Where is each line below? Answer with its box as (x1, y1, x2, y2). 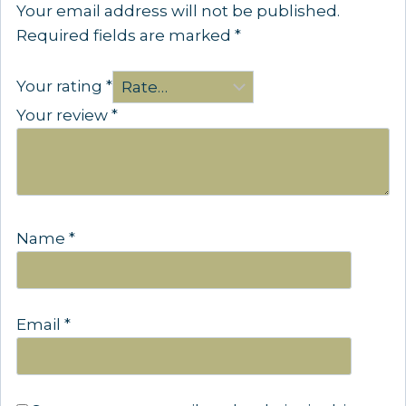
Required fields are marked (16, 25, 235, 44)
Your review (16, 106, 111, 125)
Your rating (16, 77, 106, 96)
